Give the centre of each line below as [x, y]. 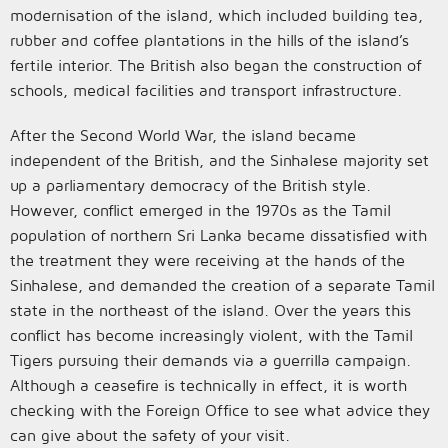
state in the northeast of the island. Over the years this [210, 310]
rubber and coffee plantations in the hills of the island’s [209, 40]
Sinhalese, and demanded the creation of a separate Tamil [222, 285]
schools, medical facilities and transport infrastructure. [206, 90]
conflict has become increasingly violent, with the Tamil [211, 335]
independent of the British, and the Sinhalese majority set [219, 160]
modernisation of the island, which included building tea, [216, 15]
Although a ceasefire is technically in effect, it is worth [208, 385]
